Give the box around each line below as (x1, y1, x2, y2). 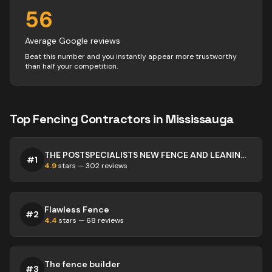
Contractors (81, 111, 151, 127)
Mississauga (166, 111, 234, 127)
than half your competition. (25, 61, 118, 71)
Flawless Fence (44, 204, 109, 215)
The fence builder (44, 259, 120, 270)
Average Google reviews (25, 35, 120, 46)
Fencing (33, 111, 78, 127)
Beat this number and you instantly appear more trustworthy (25, 52, 237, 61)
